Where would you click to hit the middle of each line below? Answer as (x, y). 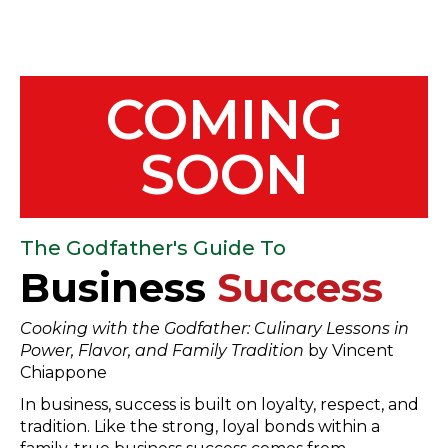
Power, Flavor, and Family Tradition (162, 350)
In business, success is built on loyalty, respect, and (219, 404)
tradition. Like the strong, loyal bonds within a (200, 426)
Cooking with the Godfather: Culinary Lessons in (214, 328)
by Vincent (349, 350)
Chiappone (63, 372)
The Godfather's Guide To (153, 247)
